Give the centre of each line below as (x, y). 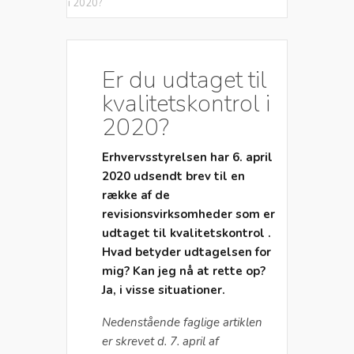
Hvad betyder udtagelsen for (186, 252)
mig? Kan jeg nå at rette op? (184, 271)
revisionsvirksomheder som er (188, 214)
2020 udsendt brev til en (173, 176)
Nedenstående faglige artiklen (182, 322)
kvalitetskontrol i (186, 104)
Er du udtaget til (185, 80)
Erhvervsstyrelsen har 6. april (187, 157)
